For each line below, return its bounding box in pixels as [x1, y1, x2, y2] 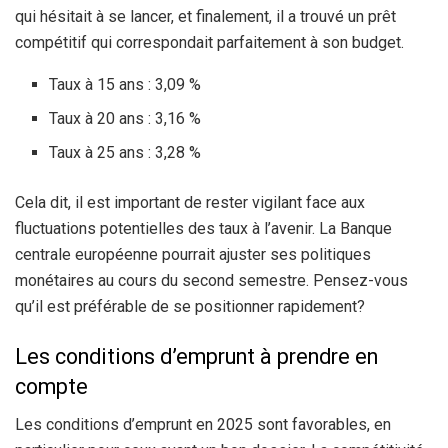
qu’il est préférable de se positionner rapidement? [15, 296, 365, 316]
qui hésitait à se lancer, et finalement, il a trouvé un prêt [15, 6, 396, 26]
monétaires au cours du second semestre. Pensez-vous [15, 270, 408, 290]
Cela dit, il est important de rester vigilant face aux [15, 192, 365, 212]
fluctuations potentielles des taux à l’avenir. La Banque [15, 218, 392, 238]
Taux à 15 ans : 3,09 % [49, 74, 202, 94]
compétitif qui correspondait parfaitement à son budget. [15, 32, 404, 52]
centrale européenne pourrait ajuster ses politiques [15, 244, 371, 264]
